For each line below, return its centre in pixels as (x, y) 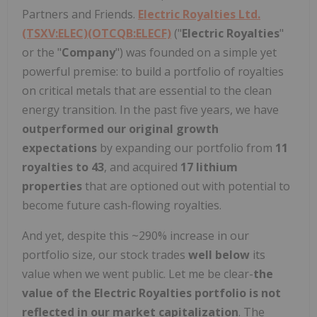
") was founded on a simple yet (196, 52)
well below (219, 254)
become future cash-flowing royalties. (122, 205)
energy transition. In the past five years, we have (150, 109)
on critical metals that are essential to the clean (147, 90)
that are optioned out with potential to (186, 186)
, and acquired (142, 167)
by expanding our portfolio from (188, 148)
